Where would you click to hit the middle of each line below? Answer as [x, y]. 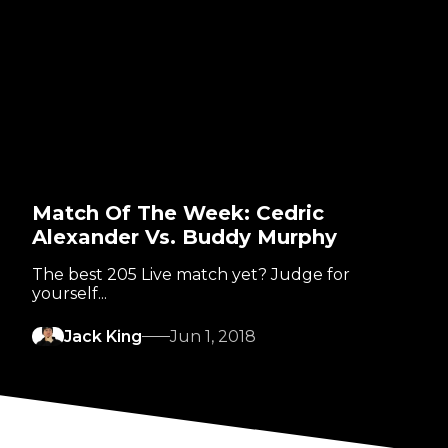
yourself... [69, 294]
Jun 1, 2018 [213, 337]
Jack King [103, 337]
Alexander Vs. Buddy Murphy [184, 237]
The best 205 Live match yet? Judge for [191, 275]
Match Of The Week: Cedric [178, 213]
